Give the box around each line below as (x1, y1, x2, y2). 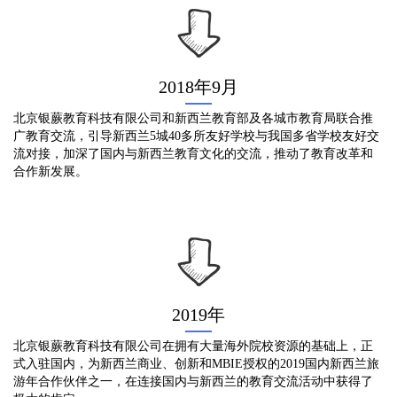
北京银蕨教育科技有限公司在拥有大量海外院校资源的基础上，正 (13, 339, 373, 354)
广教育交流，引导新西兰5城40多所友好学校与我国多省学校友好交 (13, 128, 379, 143)
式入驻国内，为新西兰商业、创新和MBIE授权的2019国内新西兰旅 (13, 357, 379, 371)
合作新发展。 (13, 164, 88, 178)
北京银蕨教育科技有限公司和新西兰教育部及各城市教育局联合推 (13, 111, 373, 125)
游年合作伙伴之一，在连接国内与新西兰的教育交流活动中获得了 (13, 375, 373, 389)
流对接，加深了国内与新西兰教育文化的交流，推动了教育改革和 (13, 146, 373, 160)
